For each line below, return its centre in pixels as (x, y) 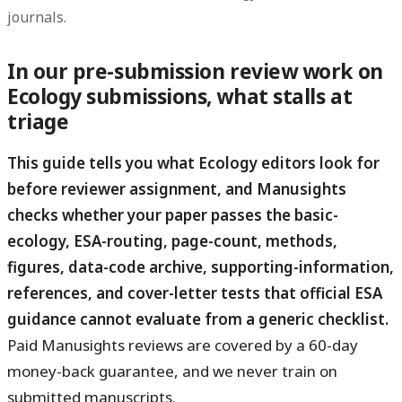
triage (38, 121)
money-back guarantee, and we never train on (172, 371)
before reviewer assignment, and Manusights (177, 188)
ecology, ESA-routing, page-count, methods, (172, 240)
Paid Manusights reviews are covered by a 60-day (183, 345)
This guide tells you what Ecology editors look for (193, 162)
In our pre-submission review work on (195, 71)
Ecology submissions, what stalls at (180, 96)
